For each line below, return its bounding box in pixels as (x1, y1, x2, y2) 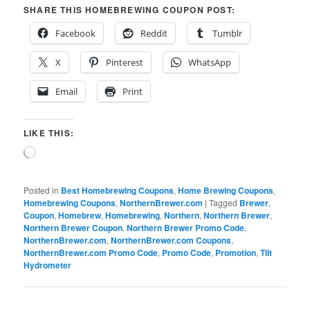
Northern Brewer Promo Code (127, 221, 245, 235)
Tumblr (212, 27, 243, 40)
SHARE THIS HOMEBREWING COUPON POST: (24, 3, 236, 17)
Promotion (215, 246, 257, 259)
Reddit (140, 27, 168, 40)
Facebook (55, 27, 96, 40)
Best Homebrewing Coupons (61, 184, 174, 197)
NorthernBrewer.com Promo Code (24, 246, 158, 259)
